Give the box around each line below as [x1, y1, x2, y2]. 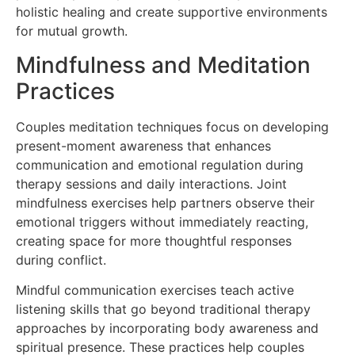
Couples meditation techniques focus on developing [16, 118, 329, 135]
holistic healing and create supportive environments [16, 4, 327, 21]
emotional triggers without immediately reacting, [16, 213, 308, 230]
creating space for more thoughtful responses [16, 232, 292, 249]
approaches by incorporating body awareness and [16, 320, 319, 337]
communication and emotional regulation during [16, 156, 303, 173]
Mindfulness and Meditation [16, 51, 311, 78]
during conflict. [16, 251, 106, 268]
